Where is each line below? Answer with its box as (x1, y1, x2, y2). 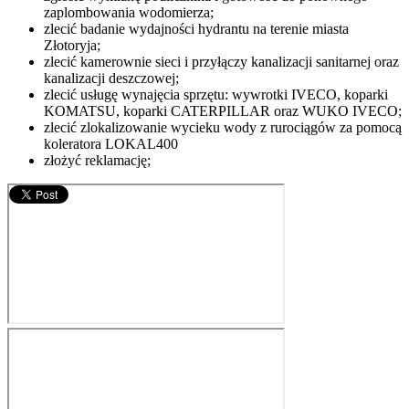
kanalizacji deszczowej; (44, 70, 179, 87)
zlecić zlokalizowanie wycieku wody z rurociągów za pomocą (44, 120, 402, 136)
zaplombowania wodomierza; (44, 5, 214, 21)
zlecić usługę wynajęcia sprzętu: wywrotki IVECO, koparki (44, 87, 388, 103)
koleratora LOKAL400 (44, 136, 178, 152)
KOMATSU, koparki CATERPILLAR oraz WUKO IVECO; (44, 103, 402, 120)
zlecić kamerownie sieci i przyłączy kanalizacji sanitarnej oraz (44, 54, 399, 70)
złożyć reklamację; (44, 152, 151, 169)
